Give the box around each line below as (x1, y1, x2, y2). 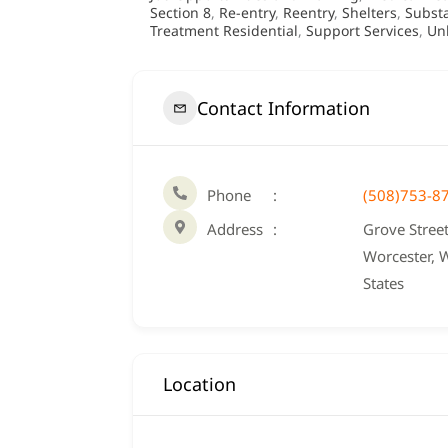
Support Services (306, 21, 419, 40)
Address (207, 219, 263, 239)
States (363, 273, 404, 293)
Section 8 (150, 3, 211, 22)
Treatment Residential (150, 21, 298, 40)
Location (163, 372, 236, 396)
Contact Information (197, 95, 370, 120)
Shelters (342, 3, 397, 22)
